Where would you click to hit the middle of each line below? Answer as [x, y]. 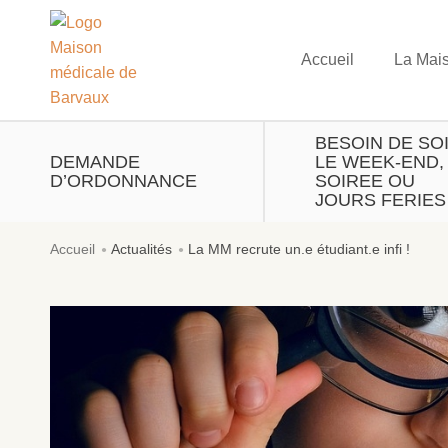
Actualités [141, 249]
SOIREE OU [365, 181]
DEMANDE [95, 162]
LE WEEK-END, [380, 162]
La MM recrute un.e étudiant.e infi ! [299, 249]
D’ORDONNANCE [123, 181]
